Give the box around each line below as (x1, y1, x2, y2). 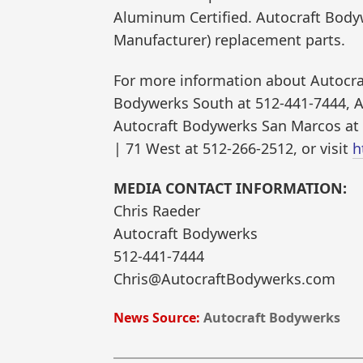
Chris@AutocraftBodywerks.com (113, 269, 335, 289)
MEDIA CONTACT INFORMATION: (113, 178, 347, 199)
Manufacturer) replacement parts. (113, 30, 345, 50)
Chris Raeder (113, 201, 200, 221)
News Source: (113, 308, 200, 327)
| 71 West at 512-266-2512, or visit (113, 138, 352, 158)
